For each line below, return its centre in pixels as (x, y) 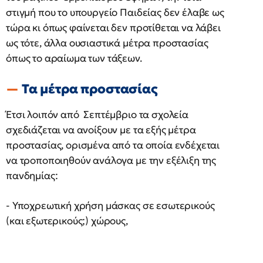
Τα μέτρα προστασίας (90, 89)
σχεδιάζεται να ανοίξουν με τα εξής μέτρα (101, 130)
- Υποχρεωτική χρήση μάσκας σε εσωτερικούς (110, 205)
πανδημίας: (32, 176)
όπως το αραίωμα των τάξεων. (74, 58)
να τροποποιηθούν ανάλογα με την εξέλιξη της (111, 160)
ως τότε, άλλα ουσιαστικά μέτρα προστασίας (107, 43)
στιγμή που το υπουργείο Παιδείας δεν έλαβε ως (115, 12)
